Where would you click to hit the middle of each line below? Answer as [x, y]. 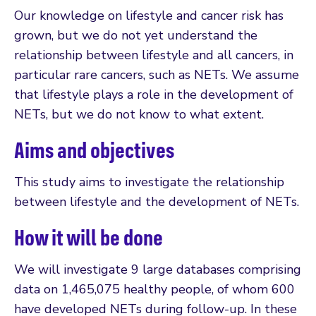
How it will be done [89, 237]
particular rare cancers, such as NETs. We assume [157, 75]
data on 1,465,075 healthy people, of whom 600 [154, 290]
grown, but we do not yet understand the [136, 36]
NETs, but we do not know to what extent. [139, 115]
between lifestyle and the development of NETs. [157, 202]
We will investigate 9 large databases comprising [158, 270]
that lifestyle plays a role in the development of [154, 95]
